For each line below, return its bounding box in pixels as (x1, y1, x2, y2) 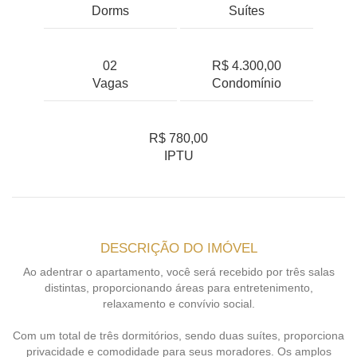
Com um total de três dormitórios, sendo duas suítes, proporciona (13, 328, 344, 342)
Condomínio (212, 76, 282, 90)
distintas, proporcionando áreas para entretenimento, (44, 280, 313, 294)
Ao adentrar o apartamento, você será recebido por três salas (22, 265, 335, 278)
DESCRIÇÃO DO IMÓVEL (100, 240, 257, 256)
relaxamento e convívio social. (102, 296, 255, 310)
